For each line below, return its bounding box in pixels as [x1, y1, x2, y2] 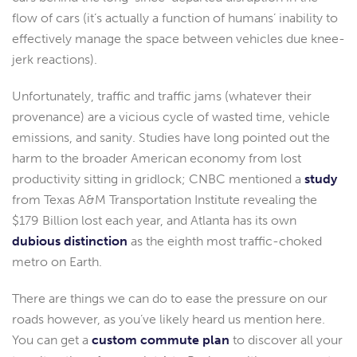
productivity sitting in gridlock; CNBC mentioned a [12, 171, 304, 187]
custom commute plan [92, 332, 229, 348]
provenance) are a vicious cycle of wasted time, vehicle [12, 109, 330, 125]
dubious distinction [12, 233, 127, 249]
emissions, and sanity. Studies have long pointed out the [12, 130, 330, 146]
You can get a [12, 332, 92, 348]
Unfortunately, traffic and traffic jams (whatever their [12, 88, 312, 104]
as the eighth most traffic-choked [127, 233, 322, 249]
